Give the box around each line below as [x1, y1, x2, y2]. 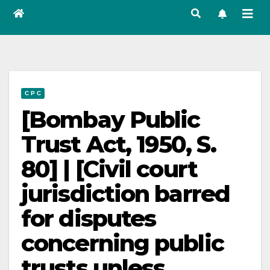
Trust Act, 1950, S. [21, 130, 216, 159]
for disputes [21, 204, 156, 233]
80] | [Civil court [21, 155, 197, 183]
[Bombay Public [21, 105, 200, 134]
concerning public [21, 229, 224, 257]
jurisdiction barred [21, 180, 230, 208]
